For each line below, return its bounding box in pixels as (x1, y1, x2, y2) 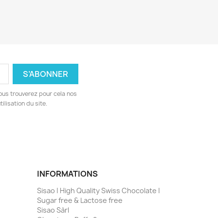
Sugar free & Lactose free (37, 196, 123, 205)
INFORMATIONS (37, 168, 98, 180)
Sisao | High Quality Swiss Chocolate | (37, 186, 160, 196)
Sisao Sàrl (37, 205, 69, 215)
